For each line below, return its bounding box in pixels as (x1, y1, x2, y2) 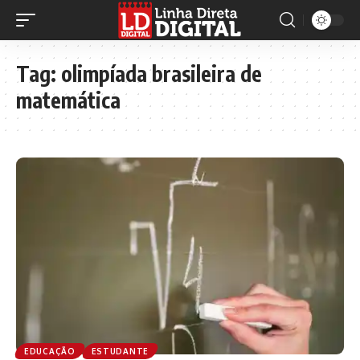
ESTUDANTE (91, 346, 149, 356)
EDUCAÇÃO (24, 346, 76, 356)
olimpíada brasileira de (61, 60, 262, 87)
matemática (16, 87, 121, 113)
